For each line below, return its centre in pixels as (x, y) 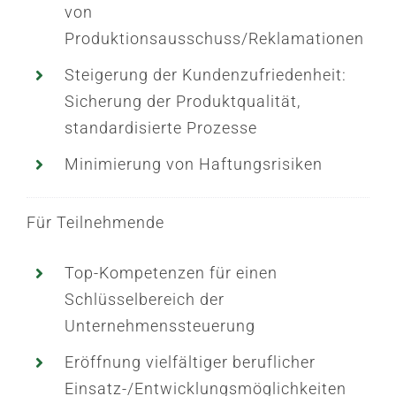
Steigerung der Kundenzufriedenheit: (206, 75)
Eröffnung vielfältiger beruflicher (190, 362)
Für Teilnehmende (95, 222)
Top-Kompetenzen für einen (171, 272)
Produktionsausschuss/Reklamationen (215, 38)
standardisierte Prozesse (161, 128)
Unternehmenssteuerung (160, 325)
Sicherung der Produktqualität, (183, 101)
